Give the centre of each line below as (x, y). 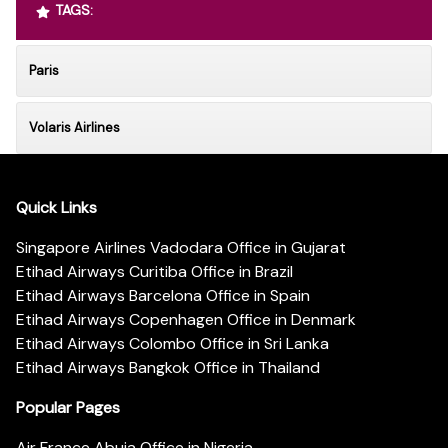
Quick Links (56, 207)
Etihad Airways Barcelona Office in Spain (163, 295)
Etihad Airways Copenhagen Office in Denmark (186, 319)
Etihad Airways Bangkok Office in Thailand (168, 367)
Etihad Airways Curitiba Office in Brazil (154, 271)
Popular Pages (68, 407)
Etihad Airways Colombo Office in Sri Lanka (172, 343)
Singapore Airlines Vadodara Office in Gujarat (181, 247)
